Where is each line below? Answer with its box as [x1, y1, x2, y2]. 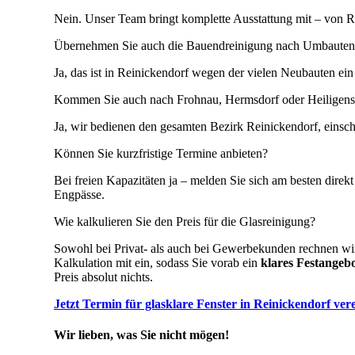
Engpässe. [54, 188, 105, 202]
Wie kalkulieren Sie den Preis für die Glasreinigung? [54, 215, 315, 229]
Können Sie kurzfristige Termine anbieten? [54, 147, 268, 161]
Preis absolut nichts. [54, 270, 153, 284]
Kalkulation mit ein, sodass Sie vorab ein [54, 256, 261, 270]
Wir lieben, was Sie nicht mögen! [54, 328, 229, 342]
